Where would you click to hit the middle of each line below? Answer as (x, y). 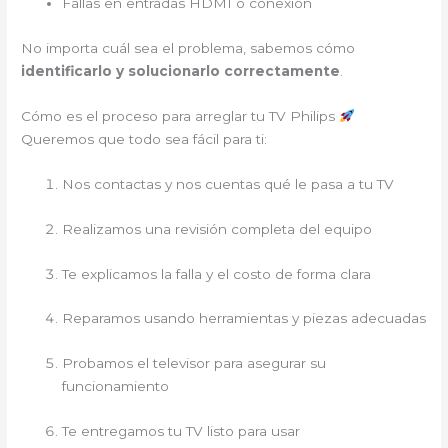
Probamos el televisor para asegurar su (194, 363)
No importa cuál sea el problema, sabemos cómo (188, 48)
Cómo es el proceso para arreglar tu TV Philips (180, 115)
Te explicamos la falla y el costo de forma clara (217, 273)
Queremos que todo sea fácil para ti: (144, 138)
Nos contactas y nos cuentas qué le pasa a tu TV (228, 183)
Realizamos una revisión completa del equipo (217, 228)
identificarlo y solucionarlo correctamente (181, 71)
